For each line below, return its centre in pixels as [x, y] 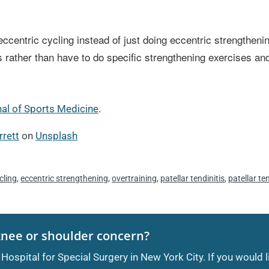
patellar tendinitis [192, 179]
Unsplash [56, 136]
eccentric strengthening [64, 179]
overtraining [134, 179]
